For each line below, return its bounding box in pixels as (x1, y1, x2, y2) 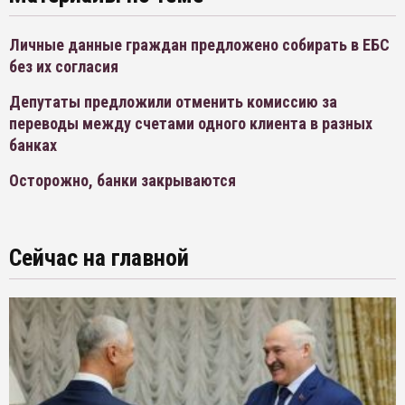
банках (9, 136, 57, 155)
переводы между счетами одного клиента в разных (9, 114, 372, 134)
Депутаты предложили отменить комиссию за (9, 92, 337, 112)
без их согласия (9, 57, 118, 77)
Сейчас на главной (9, 244, 189, 272)
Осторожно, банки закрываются (9, 171, 236, 191)
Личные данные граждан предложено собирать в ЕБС (9, 35, 390, 55)
